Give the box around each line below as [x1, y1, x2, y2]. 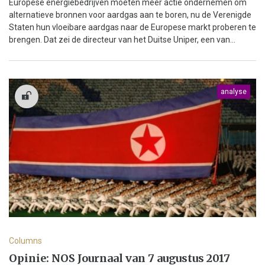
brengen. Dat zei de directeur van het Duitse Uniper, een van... [9, 34, 235, 44]
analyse [221, 87, 247, 96]
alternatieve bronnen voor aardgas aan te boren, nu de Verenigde [9, 9, 251, 20]
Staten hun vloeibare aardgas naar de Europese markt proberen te [9, 22, 256, 32]
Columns [9, 236, 42, 246]
